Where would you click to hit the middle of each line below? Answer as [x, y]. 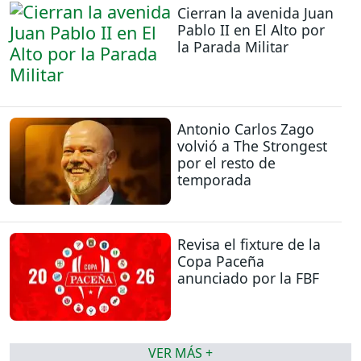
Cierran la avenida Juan [255, 13]
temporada [214, 179]
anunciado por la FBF [248, 278]
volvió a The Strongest [252, 145]
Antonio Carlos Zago [246, 129]
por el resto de [226, 162]
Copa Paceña [221, 261]
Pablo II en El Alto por [251, 30]
